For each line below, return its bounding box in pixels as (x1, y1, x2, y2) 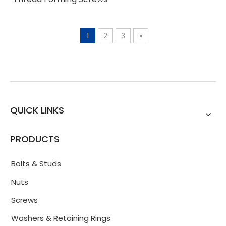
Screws (11, 195, 38, 205)
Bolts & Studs (11, 158, 61, 169)
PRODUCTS (10, 133, 60, 145)
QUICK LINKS (10, 104, 64, 117)
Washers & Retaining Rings (11, 213, 110, 223)
